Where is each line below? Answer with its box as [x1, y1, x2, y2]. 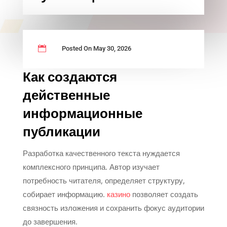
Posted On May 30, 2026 [61, 44, 131, 52]
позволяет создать [130, 188, 198, 199]
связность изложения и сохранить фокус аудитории [22, 202, 204, 213]
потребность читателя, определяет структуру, [22, 175, 185, 185]
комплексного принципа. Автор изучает [22, 161, 160, 172]
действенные [22, 86, 110, 105]
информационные [22, 104, 142, 124]
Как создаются [22, 67, 117, 87]
